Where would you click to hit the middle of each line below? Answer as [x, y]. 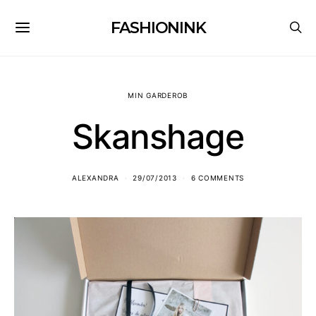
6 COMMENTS [218, 178]
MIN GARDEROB [158, 95]
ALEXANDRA [95, 178]
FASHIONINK [158, 28]
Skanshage [158, 136]
